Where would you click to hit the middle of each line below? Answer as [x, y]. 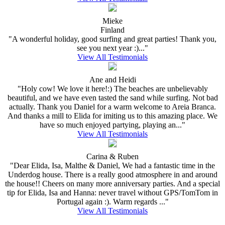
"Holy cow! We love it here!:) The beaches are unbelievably [113, 88]
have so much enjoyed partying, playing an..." [113, 125]
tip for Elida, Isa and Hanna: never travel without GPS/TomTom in [113, 192]
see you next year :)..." [113, 48]
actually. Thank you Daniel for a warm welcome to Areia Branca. [113, 106]
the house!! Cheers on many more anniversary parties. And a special [113, 183]
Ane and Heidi [113, 79]
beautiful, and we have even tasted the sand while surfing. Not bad [113, 97]
